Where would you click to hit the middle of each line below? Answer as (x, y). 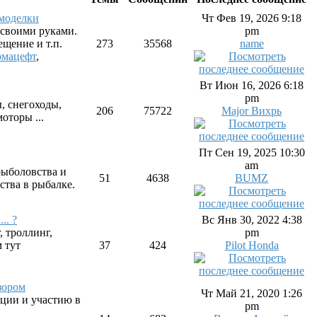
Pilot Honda (252, 245)
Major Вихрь (252, 111)
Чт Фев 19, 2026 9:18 (252, 18)
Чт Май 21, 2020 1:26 (252, 293)
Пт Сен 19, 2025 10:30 (252, 152)
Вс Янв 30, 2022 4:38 (252, 220)
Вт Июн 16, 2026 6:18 (252, 85)
